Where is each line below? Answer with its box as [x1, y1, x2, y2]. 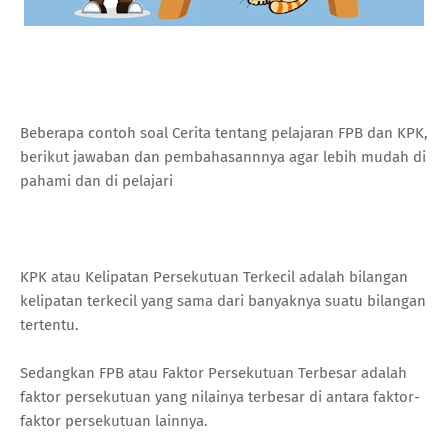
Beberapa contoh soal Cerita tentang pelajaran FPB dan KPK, [20, 123, 428, 142]
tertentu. [20, 315, 79, 334]
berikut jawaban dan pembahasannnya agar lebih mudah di [20, 147, 426, 166]
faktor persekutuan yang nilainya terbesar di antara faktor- [20, 387, 420, 406]
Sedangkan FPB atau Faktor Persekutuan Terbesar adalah [20, 363, 407, 382]
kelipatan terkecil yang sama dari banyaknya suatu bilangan [20, 291, 426, 310]
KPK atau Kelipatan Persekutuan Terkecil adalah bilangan [20, 267, 408, 286]
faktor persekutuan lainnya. [20, 411, 208, 430]
